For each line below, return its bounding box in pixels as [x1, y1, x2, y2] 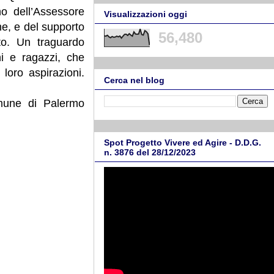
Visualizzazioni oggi [104, 9, 187, 20]
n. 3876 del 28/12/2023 [104, 147, 196, 158]
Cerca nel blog [104, 75, 165, 85]
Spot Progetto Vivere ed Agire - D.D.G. [104, 138, 261, 148]
